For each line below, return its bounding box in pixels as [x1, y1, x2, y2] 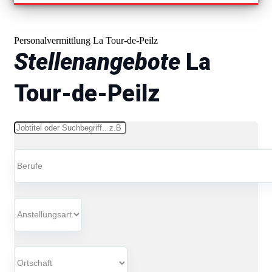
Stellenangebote [14, 48, 180, 75]
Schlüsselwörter [13, 120, 74, 131]
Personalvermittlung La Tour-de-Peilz [14, 35, 158, 46]
